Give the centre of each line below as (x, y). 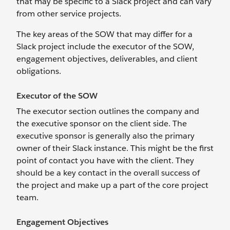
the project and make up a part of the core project (112, 185)
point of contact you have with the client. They (105, 160)
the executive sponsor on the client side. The (102, 123)
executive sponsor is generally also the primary (106, 136)
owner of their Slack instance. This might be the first (115, 148)
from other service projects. (69, 14)
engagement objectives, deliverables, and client (107, 59)
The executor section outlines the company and (108, 111)
